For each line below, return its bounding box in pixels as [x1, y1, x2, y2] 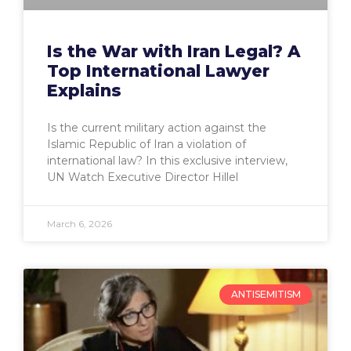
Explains [47, 80, 121, 100]
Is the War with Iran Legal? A [47, 41, 301, 61]
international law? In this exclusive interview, [47, 153, 288, 168]
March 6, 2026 [47, 217, 112, 230]
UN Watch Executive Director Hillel [47, 169, 238, 184]
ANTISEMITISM [230, 288, 301, 301]
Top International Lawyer [47, 60, 270, 81]
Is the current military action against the [47, 120, 266, 135]
